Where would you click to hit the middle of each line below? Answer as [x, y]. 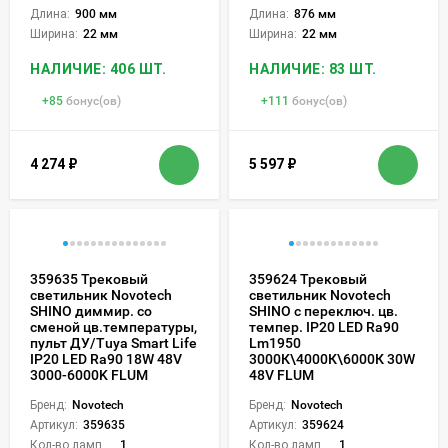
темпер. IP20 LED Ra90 [324, 326]
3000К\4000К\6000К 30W [332, 358]
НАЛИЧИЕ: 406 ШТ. [98, 68]
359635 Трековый [89, 278]
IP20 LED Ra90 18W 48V [106, 358]
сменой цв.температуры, [113, 326]
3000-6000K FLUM [89, 374]
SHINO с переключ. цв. [323, 310]
